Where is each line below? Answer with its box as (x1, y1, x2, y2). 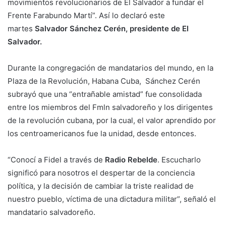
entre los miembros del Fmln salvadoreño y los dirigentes (8, 102, 213, 112)
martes (8, 23, 35, 33)
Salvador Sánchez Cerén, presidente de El (35, 23, 189, 33)
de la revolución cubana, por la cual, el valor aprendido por (8, 115, 216, 125)
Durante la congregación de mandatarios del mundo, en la (8, 63, 213, 73)
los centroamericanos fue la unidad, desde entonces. (8, 128, 196, 138)
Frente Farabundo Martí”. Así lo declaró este (8, 10, 165, 20)
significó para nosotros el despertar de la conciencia (8, 167, 195, 178)
